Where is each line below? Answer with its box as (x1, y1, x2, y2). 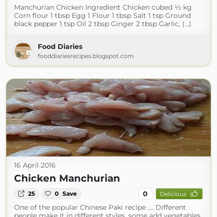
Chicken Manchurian (14, 172, 120, 184)
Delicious (159, 190, 186, 198)
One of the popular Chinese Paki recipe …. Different (14, 203, 186, 212)
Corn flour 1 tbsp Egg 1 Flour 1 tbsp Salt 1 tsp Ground (14, 11, 191, 20)
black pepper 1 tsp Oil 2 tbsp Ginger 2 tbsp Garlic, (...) (14, 19, 191, 28)
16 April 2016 (14, 161, 56, 170)
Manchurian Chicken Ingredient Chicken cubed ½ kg (14, 3, 192, 12)
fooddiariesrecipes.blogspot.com (38, 52, 134, 60)
